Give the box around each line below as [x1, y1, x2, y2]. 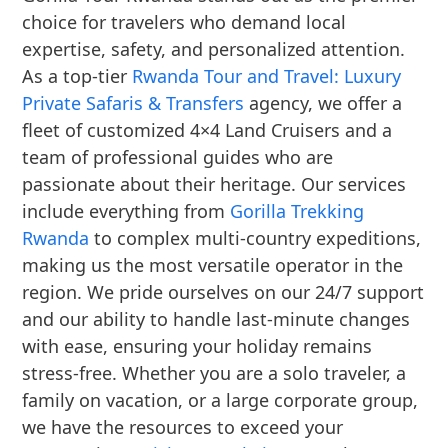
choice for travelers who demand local [22, 10, 347, 34]
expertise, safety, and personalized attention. [22, 37, 406, 61]
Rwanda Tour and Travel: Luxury [132, 64, 402, 88]
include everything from [22, 199, 231, 223]
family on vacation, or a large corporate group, [22, 388, 419, 412]
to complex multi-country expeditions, [89, 226, 422, 250]
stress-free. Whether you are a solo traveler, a [22, 361, 407, 385]
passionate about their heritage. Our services [22, 172, 407, 196]
